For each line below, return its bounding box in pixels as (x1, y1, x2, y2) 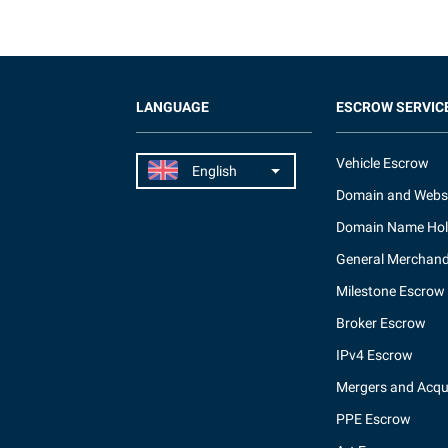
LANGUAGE (136, 99, 209, 115)
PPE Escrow (336, 411, 411, 427)
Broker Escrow (336, 315, 426, 331)
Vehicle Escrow (336, 155, 429, 171)
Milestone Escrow (336, 283, 445, 299)
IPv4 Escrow (336, 347, 413, 363)
